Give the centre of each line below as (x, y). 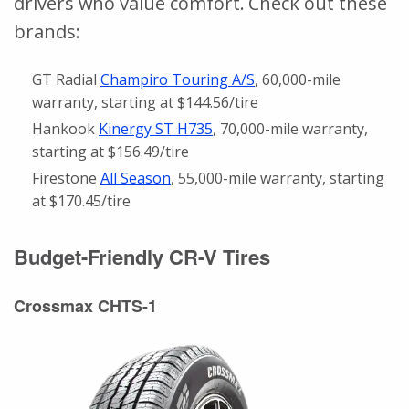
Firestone (66, 178)
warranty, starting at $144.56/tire (145, 102)
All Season (136, 178)
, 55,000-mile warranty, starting (278, 178)
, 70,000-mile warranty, (290, 128)
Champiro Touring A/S (178, 79)
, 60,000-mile (298, 79)
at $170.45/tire (81, 200)
